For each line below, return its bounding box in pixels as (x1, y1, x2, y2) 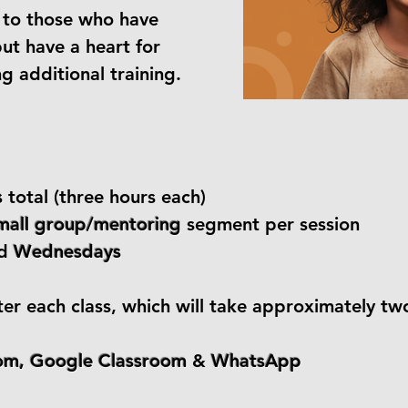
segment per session (181, 213, 360, 235)
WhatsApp (211, 350, 301, 372)
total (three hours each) (3, 186, 206, 208)
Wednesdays (14, 240, 121, 262)
